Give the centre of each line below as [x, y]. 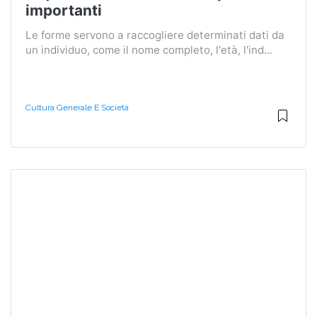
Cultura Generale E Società [77, 108]
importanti [64, 11]
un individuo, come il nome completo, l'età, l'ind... [149, 50]
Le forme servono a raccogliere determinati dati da [155, 35]
